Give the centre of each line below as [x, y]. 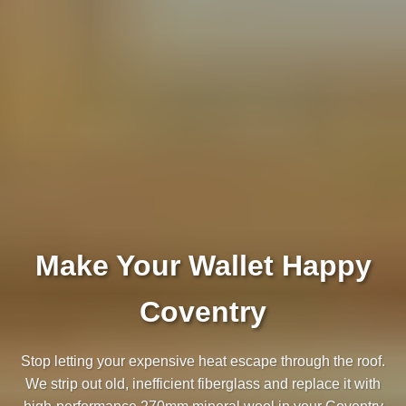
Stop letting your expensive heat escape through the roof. [203, 361]
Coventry [203, 311]
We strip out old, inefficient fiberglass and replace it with [203, 383]
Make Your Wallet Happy [203, 265]
